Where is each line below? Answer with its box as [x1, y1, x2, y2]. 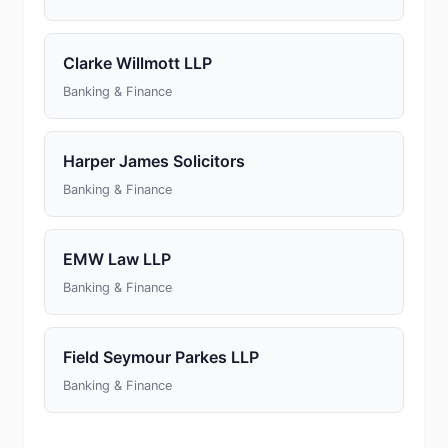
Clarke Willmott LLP [63, 53, 212, 73]
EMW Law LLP [63, 249, 171, 269]
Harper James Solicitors [63, 151, 245, 171]
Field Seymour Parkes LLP [63, 347, 259, 367]
